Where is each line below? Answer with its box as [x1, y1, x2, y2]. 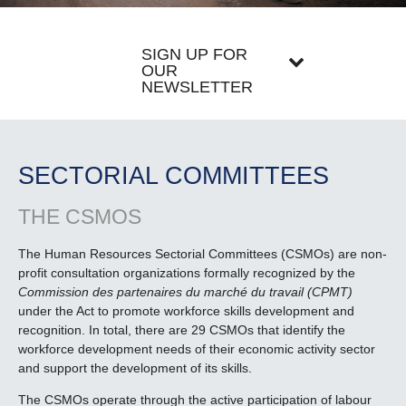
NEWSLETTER [141, 78, 253, 96]
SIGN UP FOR [141, 45, 247, 63]
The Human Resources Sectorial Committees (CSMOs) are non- [18, 246, 387, 262]
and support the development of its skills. [18, 361, 252, 376]
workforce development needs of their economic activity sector [18, 342, 375, 357]
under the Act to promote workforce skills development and [18, 304, 354, 319]
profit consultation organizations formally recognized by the [18, 266, 355, 281]
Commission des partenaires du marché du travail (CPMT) [18, 285, 353, 300]
